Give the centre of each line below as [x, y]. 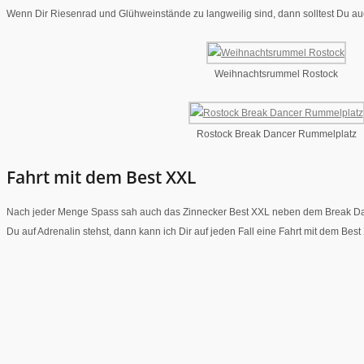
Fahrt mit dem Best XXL [101, 178]
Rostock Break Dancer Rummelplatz [276, 134]
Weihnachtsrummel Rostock [276, 74]
